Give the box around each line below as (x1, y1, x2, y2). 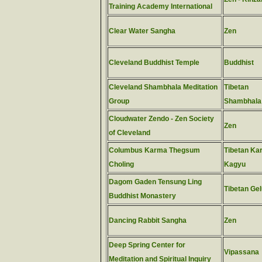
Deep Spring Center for (109, 241, 185, 249)
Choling (109, 160, 134, 168)
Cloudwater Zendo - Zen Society (109, 115, 214, 123)
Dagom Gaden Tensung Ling (109, 178, 202, 186)
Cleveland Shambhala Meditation (109, 83, 218, 91)
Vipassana (224, 248, 259, 256)
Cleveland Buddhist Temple (109, 58, 199, 67)
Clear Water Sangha (109, 27, 175, 35)
